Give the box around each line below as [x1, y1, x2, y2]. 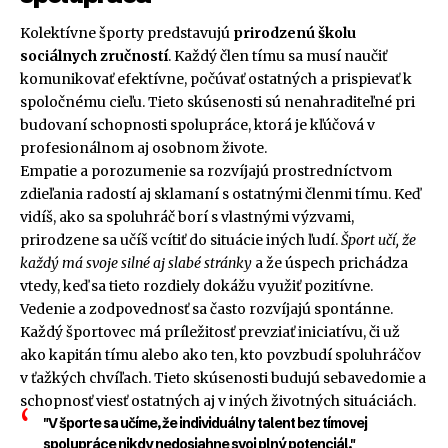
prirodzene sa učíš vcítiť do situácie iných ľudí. [20, 231, 341, 250]
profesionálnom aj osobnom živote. [20, 139, 267, 158]
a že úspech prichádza [252, 254, 408, 273]
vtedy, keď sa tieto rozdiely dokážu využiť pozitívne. [20, 277, 373, 296]
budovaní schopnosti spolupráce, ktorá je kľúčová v [20, 116, 375, 135]
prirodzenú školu [233, 24, 356, 43]
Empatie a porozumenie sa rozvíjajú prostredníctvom [20, 162, 392, 181]
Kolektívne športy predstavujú [20, 24, 233, 43]
